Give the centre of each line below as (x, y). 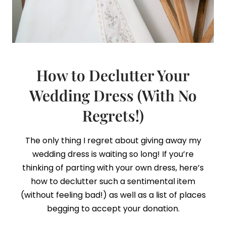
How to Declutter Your (113, 75)
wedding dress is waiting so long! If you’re (113, 154)
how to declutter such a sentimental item (113, 181)
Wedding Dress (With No (113, 95)
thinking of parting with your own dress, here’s (113, 168)
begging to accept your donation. (113, 209)
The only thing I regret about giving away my (113, 140)
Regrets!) (113, 116)
